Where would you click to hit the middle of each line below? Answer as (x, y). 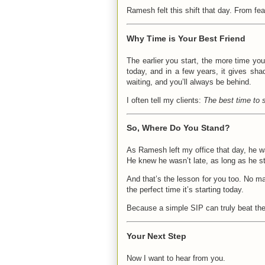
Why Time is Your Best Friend (186, 38)
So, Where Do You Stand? (178, 128)
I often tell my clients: (165, 100)
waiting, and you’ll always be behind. (189, 82)
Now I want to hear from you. (176, 258)
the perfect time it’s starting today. (185, 190)
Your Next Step (156, 236)
